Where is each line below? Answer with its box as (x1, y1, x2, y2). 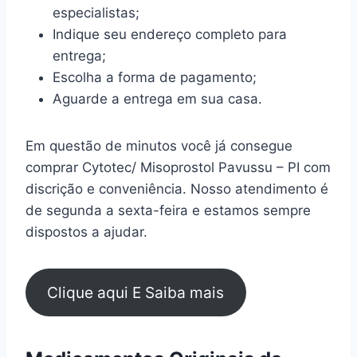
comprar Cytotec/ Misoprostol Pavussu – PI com (25, 159, 331, 176)
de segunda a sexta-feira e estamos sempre (25, 202, 311, 219)
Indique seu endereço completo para (53, 26, 287, 43)
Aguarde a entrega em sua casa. (53, 91, 262, 108)
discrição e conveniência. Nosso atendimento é (25, 181, 328, 198)
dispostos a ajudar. (25, 224, 147, 241)
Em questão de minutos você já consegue (25, 138, 292, 155)
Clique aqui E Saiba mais (47, 282, 225, 302)
